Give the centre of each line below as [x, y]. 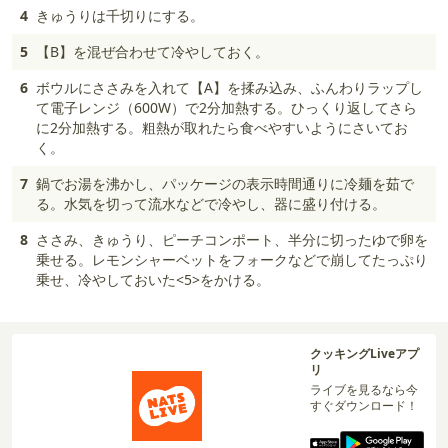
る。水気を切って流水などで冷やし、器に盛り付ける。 [211, 203]
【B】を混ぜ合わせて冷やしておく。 [152, 51]
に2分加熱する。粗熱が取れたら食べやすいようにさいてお [222, 127]
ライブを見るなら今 [363, 389]
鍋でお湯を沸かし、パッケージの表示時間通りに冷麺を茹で [225, 183]
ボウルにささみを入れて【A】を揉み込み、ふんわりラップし [229, 87]
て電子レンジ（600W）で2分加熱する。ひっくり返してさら [226, 107]
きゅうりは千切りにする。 [120, 15]
